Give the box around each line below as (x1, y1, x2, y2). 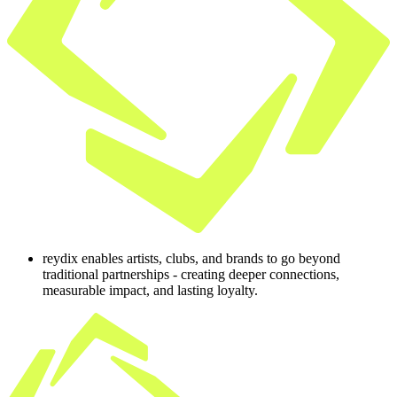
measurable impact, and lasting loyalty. (43, 282, 258, 298)
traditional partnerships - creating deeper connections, (43, 266, 339, 282)
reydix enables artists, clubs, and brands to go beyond (43, 250, 340, 266)
